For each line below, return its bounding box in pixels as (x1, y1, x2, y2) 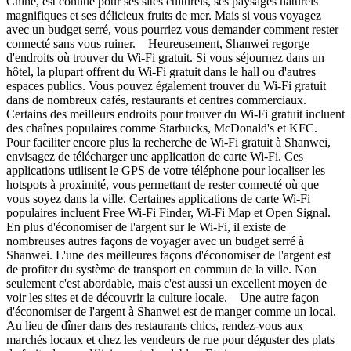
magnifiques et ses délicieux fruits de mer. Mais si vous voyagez (6, 8, 321, 22)
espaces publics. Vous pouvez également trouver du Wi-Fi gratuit (6, 78, 326, 92)
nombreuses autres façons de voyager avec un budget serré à (6, 233, 304, 248)
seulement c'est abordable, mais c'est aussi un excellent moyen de (6, 276, 327, 290)
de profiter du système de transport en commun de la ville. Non (6, 262, 317, 276)
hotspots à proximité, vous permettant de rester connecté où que (6, 177, 319, 191)
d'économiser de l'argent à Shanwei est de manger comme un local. (6, 304, 336, 318)
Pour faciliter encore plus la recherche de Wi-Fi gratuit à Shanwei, (6, 135, 331, 149)
